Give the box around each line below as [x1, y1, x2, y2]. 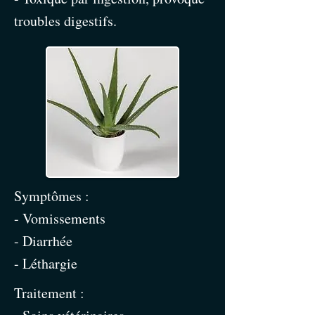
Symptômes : [14, 186, 89, 205]
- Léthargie [14, 254, 77, 273]
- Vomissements [14, 209, 105, 228]
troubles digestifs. [14, 11, 117, 30]
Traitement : [14, 283, 84, 302]
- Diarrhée [14, 231, 72, 250]
